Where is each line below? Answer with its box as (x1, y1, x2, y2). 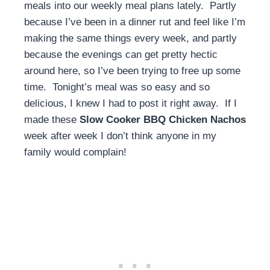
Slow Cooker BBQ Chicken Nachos (80, 114, 246, 126)
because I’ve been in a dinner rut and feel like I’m (24, 16, 245, 28)
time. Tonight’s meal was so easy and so (24, 81, 210, 93)
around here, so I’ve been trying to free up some (24, 65, 240, 77)
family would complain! (24, 146, 127, 159)
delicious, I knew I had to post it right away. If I (24, 98, 237, 110)
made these (24, 114, 80, 126)
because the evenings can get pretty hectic (24, 49, 218, 61)
